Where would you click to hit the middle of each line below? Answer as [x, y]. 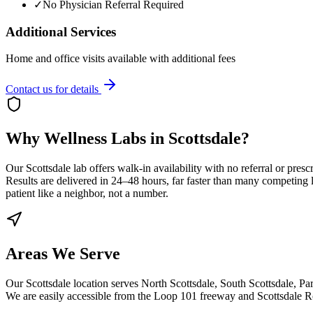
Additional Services [61, 31]
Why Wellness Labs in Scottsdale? [128, 139]
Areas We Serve [63, 253]
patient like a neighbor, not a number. [87, 194]
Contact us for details [52, 89]
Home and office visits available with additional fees [121, 59]
